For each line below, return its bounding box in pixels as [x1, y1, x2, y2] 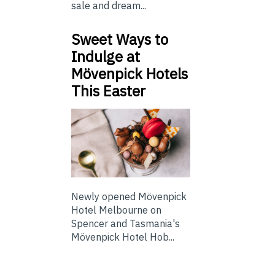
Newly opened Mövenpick [71, 190, 187, 203]
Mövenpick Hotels [71, 63, 188, 83]
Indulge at [71, 46, 140, 66]
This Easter [71, 80, 145, 101]
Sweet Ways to [71, 29, 168, 49]
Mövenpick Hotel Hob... [71, 231, 174, 244]
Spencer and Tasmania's [71, 217, 180, 230]
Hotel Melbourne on [71, 204, 161, 217]
